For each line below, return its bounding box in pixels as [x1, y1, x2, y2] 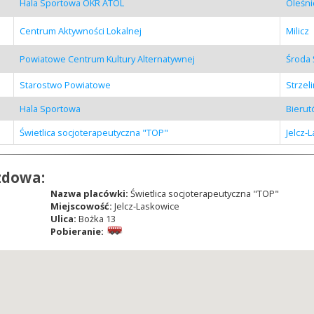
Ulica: [50, 212, 76, 225]
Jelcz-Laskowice [114, 199, 179, 212]
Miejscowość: [50, 199, 114, 212]
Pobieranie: [50, 224, 104, 238]
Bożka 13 [76, 212, 116, 225]
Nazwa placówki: [50, 186, 128, 200]
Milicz [285, 24, 309, 37]
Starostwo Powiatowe [19, 78, 111, 91]
